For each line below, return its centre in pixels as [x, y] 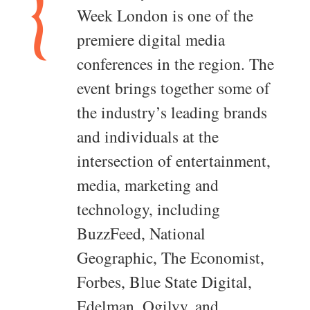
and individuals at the [148, 137]
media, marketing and [148, 185]
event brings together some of [173, 88]
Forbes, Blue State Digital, [164, 282]
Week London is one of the [165, 16]
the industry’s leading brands [172, 112]
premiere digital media [151, 40]
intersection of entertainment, [174, 161]
